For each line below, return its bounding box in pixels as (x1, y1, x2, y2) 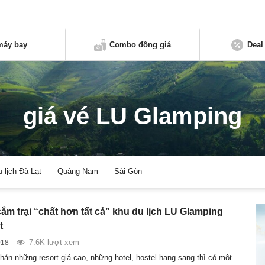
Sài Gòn (114, 167, 143, 176)
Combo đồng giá (109, 40, 172, 49)
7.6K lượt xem (28, 237, 79, 247)
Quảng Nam (57, 167, 99, 176)
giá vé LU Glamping (23, 102, 242, 130)
